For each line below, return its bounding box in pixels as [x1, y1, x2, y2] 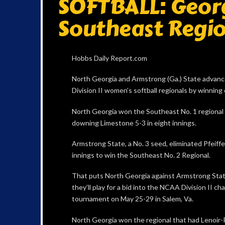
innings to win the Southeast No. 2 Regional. [71, 151, 210, 159]
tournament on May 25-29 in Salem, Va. [71, 194, 193, 203]
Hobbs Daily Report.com [71, 53, 147, 62]
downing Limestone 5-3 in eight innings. [71, 118, 196, 127]
